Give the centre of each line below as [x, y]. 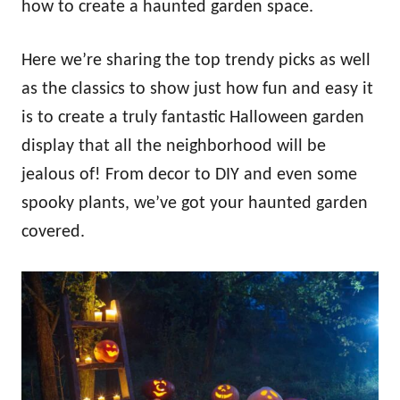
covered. [53, 232]
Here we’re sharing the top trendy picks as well [196, 60]
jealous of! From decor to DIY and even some [189, 175]
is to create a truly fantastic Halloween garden [193, 117]
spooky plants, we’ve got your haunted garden [195, 203]
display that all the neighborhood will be [174, 146]
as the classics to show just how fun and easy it [197, 89]
